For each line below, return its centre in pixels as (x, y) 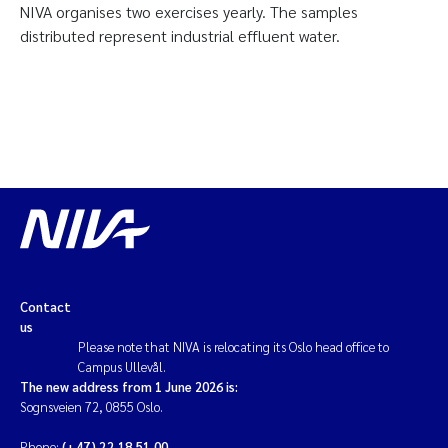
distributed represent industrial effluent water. (180, 35)
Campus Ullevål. (122, 366)
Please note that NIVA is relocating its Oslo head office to (234, 346)
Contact (45, 306)
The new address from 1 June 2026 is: (129, 386)
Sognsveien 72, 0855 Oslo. (91, 406)
